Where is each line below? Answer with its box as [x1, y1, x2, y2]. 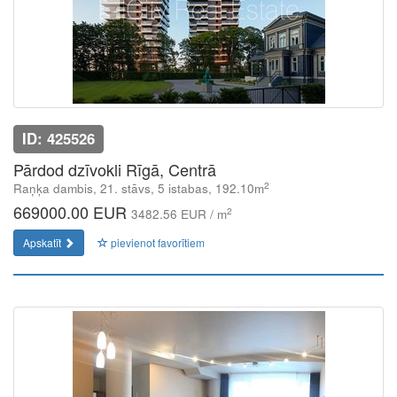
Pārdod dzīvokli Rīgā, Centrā [13, 158, 216, 181]
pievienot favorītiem [108, 235, 205, 250]
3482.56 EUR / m [131, 206, 227, 222]
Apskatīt [23, 235, 64, 250]
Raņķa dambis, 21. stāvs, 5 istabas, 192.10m [13, 180, 264, 197]
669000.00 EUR [13, 200, 131, 223]
